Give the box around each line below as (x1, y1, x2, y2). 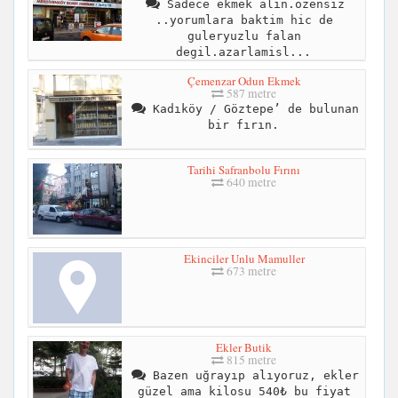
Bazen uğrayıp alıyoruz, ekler (145, 369, 359, 383)
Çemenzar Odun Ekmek (187, 73, 301, 90)
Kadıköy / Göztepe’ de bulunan (145, 102, 359, 116)
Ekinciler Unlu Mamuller (183, 251, 305, 267)
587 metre (224, 85, 276, 102)
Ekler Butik (216, 339, 272, 356)
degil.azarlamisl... (175, 44, 311, 59)
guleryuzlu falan (187, 28, 301, 43)
